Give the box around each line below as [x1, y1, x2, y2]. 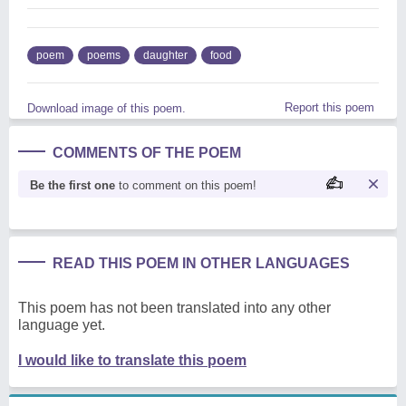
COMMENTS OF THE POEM [53, 144, 241, 160]
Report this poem [285, 100, 374, 114]
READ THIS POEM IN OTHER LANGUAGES [53, 255, 350, 271]
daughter [143, 48, 188, 62]
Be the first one [30, 178, 115, 192]
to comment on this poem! [115, 178, 256, 192]
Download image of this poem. [27, 101, 186, 115]
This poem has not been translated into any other [18, 299, 331, 315]
